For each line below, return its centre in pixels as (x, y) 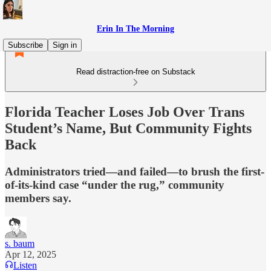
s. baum (20, 243)
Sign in (65, 45)
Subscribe (25, 45)
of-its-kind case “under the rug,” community (115, 184)
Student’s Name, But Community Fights (128, 128)
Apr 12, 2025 (31, 254)
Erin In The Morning (135, 29)
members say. (38, 198)
